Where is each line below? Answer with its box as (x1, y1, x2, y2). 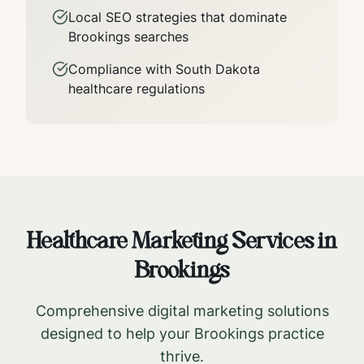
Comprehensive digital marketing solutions (35, 302, 329, 319)
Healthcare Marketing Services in (27, 224, 337, 261)
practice (263, 325, 324, 342)
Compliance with (68, 61, 175, 77)
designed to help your (40, 325, 194, 342)
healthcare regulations (68, 80, 205, 97)
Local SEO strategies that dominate (68, 9, 287, 25)
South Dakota (175, 61, 260, 77)
